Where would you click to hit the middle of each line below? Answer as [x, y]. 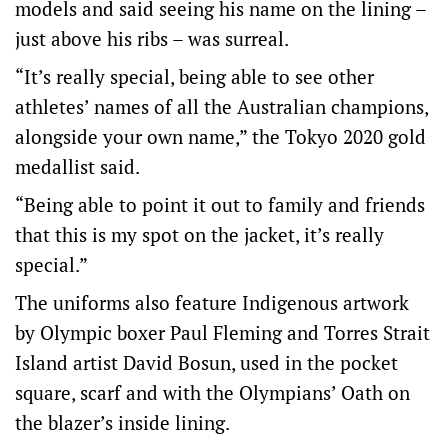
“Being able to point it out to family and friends [220, 204]
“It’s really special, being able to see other [194, 76]
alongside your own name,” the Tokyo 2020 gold [220, 136]
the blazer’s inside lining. [122, 422]
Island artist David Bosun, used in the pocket [206, 362]
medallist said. [77, 166]
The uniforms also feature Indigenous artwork [212, 302]
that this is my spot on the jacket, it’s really [199, 234]
